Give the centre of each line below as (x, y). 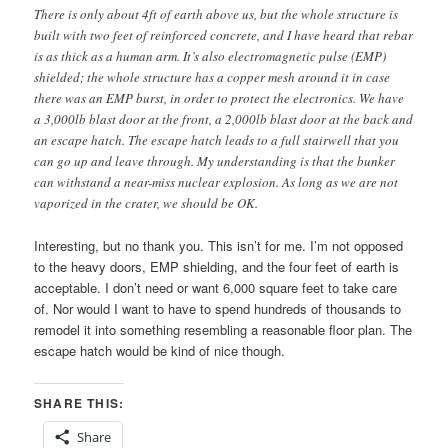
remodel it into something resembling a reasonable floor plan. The (223, 330)
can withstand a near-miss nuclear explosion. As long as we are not (216, 182)
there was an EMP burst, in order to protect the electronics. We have (219, 98)
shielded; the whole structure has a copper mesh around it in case (212, 77)
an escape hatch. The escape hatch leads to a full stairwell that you (217, 140)
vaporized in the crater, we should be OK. (146, 203)
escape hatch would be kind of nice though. (160, 351)
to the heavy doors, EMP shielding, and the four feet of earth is (217, 267)
